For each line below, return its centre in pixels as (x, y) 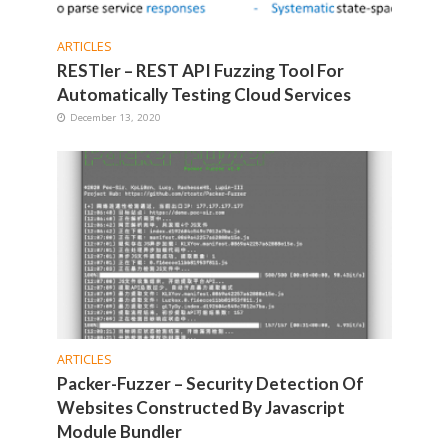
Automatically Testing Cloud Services (203, 94)
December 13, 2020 (115, 116)
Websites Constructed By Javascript (200, 407)
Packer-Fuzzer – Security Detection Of (210, 383)
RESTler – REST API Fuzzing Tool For (200, 70)
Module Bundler (119, 431)
